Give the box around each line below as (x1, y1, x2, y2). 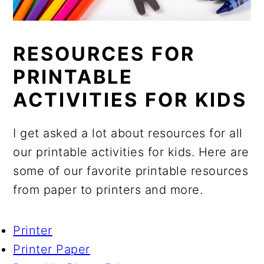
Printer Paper (13, 242, 90, 256)
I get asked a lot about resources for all (13, 126, 243, 140)
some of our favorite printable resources (13, 163, 249, 178)
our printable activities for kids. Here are (13, 144, 249, 159)
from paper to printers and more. (13, 182, 203, 197)
